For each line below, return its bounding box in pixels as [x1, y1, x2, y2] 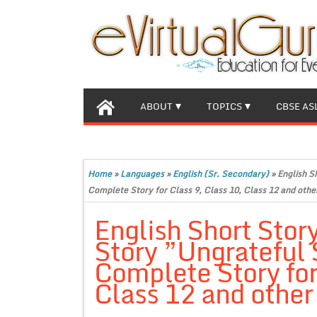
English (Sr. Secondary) [173, 167, 269, 180]
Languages [120, 167, 164, 180]
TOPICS [207, 98, 242, 114]
